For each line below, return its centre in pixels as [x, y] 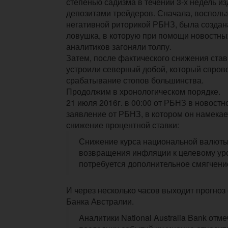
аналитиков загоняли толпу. [119, 46]
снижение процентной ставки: [123, 125]
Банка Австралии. [100, 201]
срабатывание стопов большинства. [135, 80]
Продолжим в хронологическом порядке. [144, 91]
